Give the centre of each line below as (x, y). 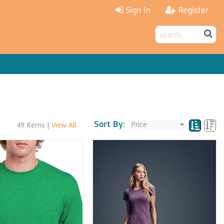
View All (63, 124)
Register (193, 11)
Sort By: (110, 124)
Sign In (138, 11)
